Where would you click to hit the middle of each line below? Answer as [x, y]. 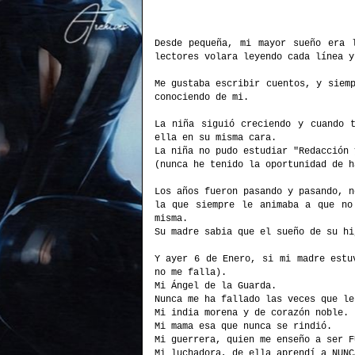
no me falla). [190, 273]
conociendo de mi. [201, 97]
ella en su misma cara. [215, 138]
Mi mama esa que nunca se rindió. [243, 326]
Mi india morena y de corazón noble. [251, 313]
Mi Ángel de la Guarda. [215, 286]
